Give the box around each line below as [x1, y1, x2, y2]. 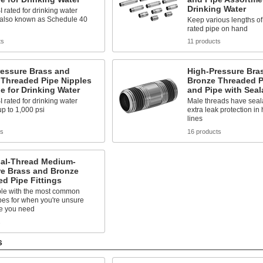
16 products [187, 128, 221, 135]
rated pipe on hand [187, 25, 248, 33]
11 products [187, 38, 221, 45]
